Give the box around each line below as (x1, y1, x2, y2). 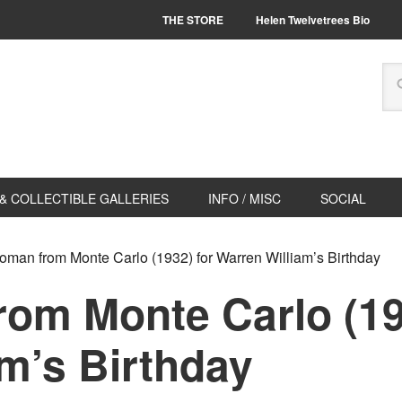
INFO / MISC (208, 189, 281, 207)
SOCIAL (320, 189, 366, 207)
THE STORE (162, 12, 223, 28)
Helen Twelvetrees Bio (256, 12, 370, 28)
